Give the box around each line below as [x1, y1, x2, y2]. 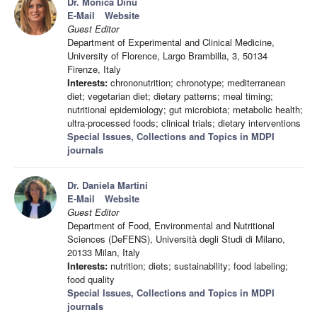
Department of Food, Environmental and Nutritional [67, 219, 275, 233]
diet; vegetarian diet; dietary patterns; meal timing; [67, 89, 273, 103]
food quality [67, 272, 115, 287]
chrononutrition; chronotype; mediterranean [108, 76, 285, 90]
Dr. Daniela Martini [67, 178, 148, 192]
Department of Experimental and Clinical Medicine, [67, 35, 275, 50]
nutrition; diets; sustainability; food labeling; [108, 259, 288, 273]
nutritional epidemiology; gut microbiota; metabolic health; [67, 103, 303, 117]
